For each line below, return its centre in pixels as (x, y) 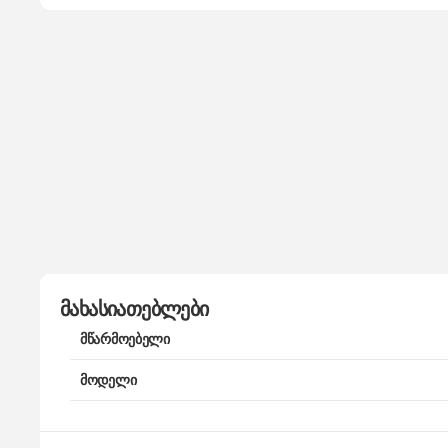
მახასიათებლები (134, 309)
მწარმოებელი (125, 339)
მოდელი (108, 380)
